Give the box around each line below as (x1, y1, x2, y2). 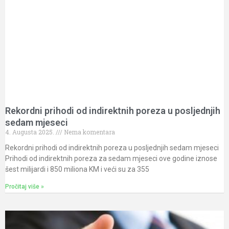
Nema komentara (62, 127, 115, 136)
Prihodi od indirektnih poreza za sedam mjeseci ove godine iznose (5, 154, 217, 163)
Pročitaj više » (5, 182, 44, 190)
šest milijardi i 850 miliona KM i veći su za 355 (5, 165, 149, 173)
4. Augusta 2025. (5, 127, 56, 136)
